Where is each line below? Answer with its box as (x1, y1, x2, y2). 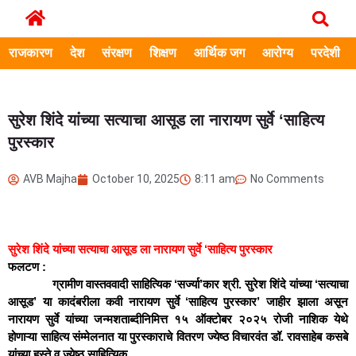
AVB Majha (23, 172, 77, 185)
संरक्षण (102, 46, 132, 60)
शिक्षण (149, 46, 176, 60)
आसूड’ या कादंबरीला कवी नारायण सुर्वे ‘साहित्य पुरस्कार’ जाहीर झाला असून (8, 295, 348, 308)
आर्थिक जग (194, 46, 245, 60)
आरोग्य (262, 46, 293, 60)
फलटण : (8, 260, 46, 273)
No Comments (250, 172, 324, 185)
